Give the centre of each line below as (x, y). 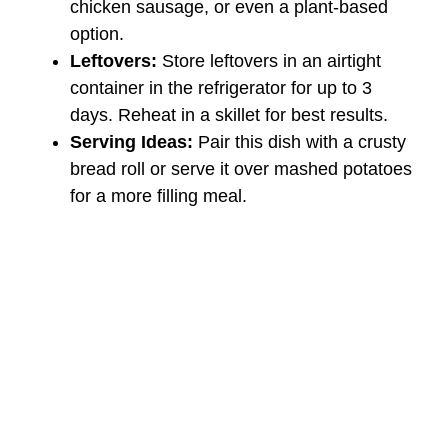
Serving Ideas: (131, 141)
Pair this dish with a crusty (299, 141)
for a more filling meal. (158, 195)
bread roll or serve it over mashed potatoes (241, 168)
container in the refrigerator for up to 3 (221, 87)
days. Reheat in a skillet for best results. (229, 114)
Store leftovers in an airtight (269, 60)
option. (97, 33)
